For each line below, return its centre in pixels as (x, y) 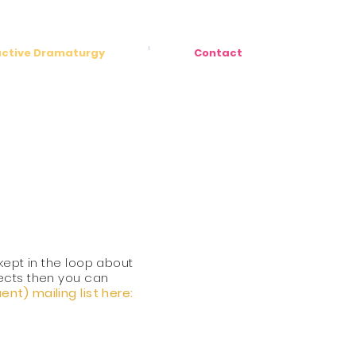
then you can (66, 278)
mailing (54, 293)
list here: (105, 293)
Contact (218, 53)
